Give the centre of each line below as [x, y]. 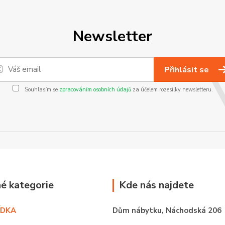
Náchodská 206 [194, 210]
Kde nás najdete [156, 185]
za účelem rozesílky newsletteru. [172, 90]
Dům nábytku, [139, 210]
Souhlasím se [41, 90]
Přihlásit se [188, 70]
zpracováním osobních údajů [95, 90]
